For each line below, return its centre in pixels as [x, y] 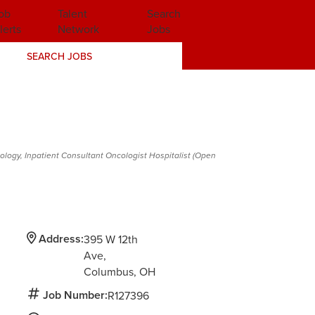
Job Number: [76, 295]
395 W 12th [111, 239]
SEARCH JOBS [59, 56]
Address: [62, 238]
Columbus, [112, 271]
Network [78, 29]
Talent [72, 13]
